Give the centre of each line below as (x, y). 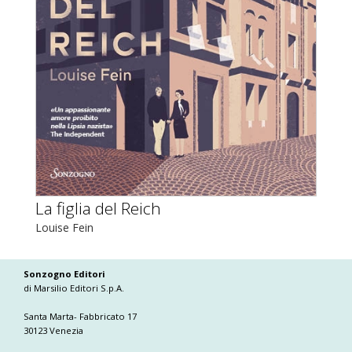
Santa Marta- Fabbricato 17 (80, 317)
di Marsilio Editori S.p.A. (74, 288)
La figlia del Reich (98, 209)
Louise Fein (64, 228)
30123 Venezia (53, 331)
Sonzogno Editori (64, 274)
